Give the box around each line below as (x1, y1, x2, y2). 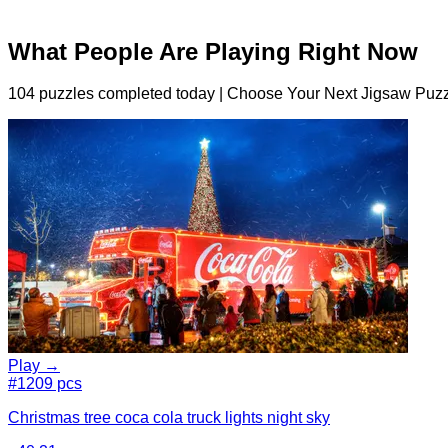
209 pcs (26, 375, 82, 393)
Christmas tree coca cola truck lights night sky (8, 409, 330, 427)
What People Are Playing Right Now (8, 37, 418, 65)
